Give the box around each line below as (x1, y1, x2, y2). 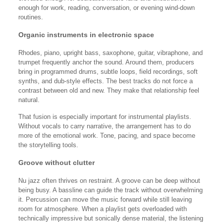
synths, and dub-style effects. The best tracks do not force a (18, 77, 193, 85)
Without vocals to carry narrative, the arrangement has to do (18, 122, 191, 130)
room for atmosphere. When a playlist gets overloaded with (18, 205, 187, 213)
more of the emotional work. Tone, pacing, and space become (18, 132, 195, 139)
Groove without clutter (18, 159, 95, 166)
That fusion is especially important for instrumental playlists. (18, 113, 191, 120)
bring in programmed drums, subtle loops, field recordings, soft (18, 68, 198, 75)
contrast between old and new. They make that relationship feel (18, 87, 199, 94)
